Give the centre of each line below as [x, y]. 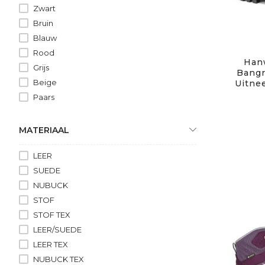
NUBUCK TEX [59, 259]
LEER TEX [51, 244]
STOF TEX [52, 214]
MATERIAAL [44, 130]
